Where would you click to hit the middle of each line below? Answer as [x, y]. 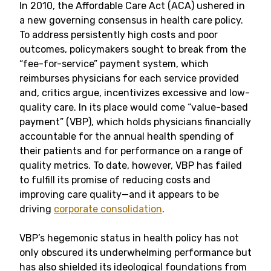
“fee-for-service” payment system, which [114, 64]
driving [37, 209]
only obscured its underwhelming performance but [135, 253]
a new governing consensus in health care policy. [131, 20]
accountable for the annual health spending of [127, 136]
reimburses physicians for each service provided [129, 78]
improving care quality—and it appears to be [119, 194]
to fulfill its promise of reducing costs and [115, 180]
